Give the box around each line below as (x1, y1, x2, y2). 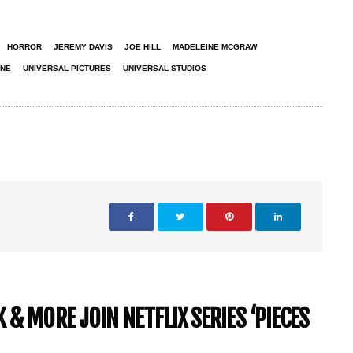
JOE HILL (124, 42, 161, 51)
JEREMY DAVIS (54, 42, 113, 51)
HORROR (7, 42, 42, 51)
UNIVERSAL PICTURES (23, 63, 111, 72)
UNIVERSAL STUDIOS (123, 63, 206, 72)
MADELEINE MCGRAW (173, 42, 257, 51)
